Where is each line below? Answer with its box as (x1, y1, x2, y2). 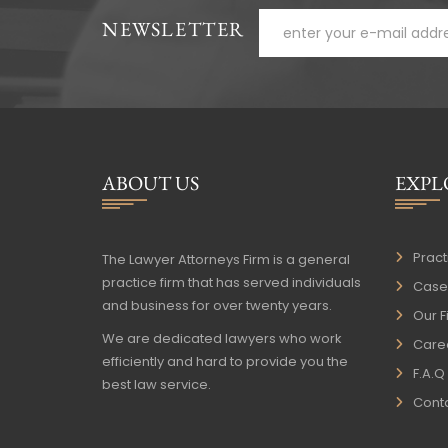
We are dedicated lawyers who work (102, 329, 342, 349)
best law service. (102, 375, 211, 395)
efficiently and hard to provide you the (102, 352, 348, 372)
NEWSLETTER (102, 16, 245, 43)
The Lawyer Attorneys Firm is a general (102, 250, 350, 270)
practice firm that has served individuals (102, 273, 361, 293)
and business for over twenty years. (102, 296, 332, 316)
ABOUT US (102, 170, 199, 197)
